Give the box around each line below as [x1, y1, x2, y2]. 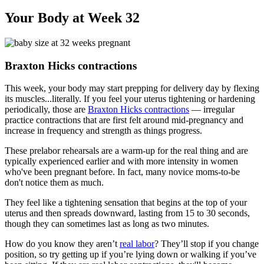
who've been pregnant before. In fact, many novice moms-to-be [5, 167, 240, 177]
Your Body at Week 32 [5, 10, 140, 26]
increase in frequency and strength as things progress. [5, 126, 202, 136]
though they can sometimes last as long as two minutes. [5, 219, 209, 229]
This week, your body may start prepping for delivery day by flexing [5, 83, 259, 94]
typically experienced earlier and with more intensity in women [5, 156, 238, 167]
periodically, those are [5, 104, 88, 115]
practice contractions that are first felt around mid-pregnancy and [5, 115, 243, 126]
